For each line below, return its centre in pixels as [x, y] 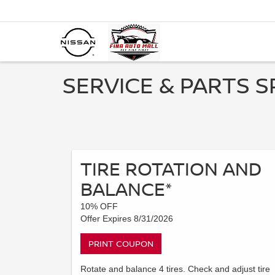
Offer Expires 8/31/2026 [127, 219]
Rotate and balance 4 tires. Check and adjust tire [175, 269]
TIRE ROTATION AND [171, 168]
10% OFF [99, 206]
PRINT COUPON [121, 243]
